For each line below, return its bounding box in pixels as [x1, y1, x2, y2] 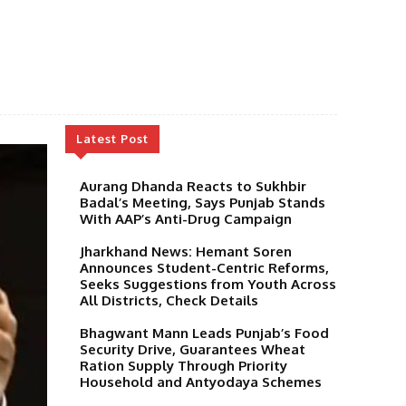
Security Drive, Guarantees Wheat [80, 340, 305, 358]
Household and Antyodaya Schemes [80, 372, 322, 391]
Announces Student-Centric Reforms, [80, 258, 329, 276]
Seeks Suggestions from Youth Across [80, 275, 336, 293]
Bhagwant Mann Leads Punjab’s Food [80, 324, 329, 342]
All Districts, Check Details [80, 291, 258, 309]
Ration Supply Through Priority [80, 356, 287, 374]
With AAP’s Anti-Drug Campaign [80, 209, 292, 227]
